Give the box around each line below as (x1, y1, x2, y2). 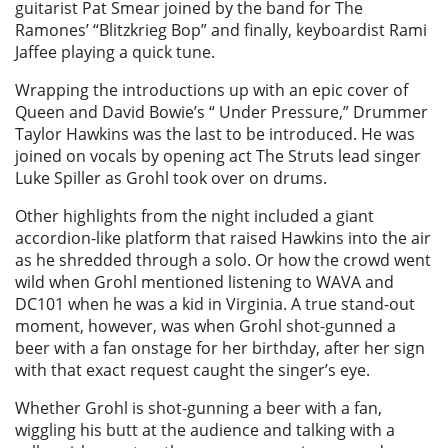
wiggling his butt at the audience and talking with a (15, 419, 395, 442)
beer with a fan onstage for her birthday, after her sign (15, 337, 425, 360)
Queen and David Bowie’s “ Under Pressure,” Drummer (15, 101, 428, 124)
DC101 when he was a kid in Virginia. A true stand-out (15, 293, 415, 316)
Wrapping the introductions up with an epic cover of (15, 79, 408, 102)
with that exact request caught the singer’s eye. (15, 359, 370, 382)
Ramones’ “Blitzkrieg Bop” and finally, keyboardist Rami (15, 19, 427, 42)
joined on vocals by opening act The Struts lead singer (15, 145, 421, 168)
